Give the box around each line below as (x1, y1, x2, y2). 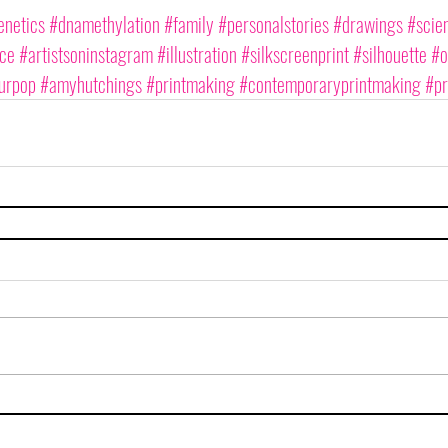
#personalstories (217, 9, 329, 39)
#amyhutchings (39, 69, 142, 99)
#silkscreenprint (240, 39, 349, 69)
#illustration (156, 39, 237, 69)
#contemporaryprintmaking (238, 69, 421, 99)
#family (163, 9, 214, 39)
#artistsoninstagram (18, 39, 153, 69)
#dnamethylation (48, 9, 160, 39)
